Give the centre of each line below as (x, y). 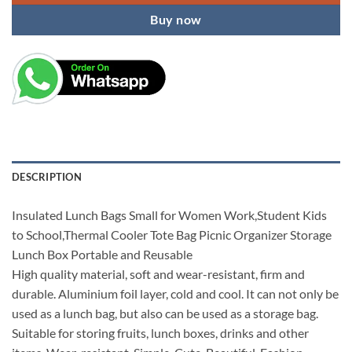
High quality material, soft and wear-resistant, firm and (158, 273)
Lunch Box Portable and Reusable (102, 254)
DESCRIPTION (47, 176)
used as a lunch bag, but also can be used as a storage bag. (165, 313)
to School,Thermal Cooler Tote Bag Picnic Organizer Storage (172, 234)
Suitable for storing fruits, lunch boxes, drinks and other (160, 332)
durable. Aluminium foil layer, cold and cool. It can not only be (175, 293)
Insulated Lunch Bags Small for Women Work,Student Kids (169, 214)
